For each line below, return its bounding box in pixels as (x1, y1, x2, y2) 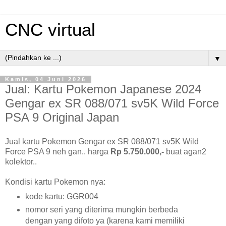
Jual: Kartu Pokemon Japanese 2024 (5, 82, 201, 96)
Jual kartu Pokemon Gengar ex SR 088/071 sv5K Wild (5, 137, 199, 146)
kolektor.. (5, 157, 37, 166)
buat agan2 (164, 147, 206, 156)
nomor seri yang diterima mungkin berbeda (25, 205, 178, 214)
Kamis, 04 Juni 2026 (5, 76, 86, 82)
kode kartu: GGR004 (25, 192, 98, 201)
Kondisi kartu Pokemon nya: (5, 177, 105, 186)
